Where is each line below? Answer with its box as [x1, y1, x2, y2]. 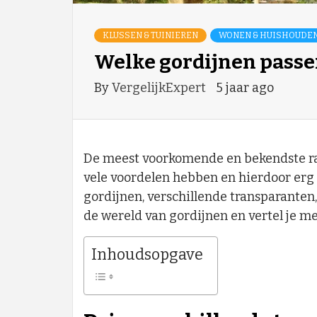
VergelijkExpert [112, 80, 209, 96]
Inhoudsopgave [91, 246, 203, 265]
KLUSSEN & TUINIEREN [103, 30, 198, 41]
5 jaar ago [216, 80, 274, 96]
